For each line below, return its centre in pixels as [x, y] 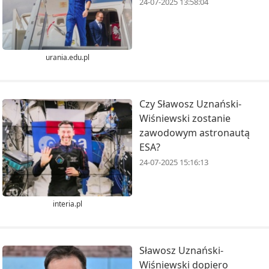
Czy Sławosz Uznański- [190, 104]
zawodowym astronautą [195, 133]
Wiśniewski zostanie [185, 119]
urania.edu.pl [67, 58]
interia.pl [67, 204]
